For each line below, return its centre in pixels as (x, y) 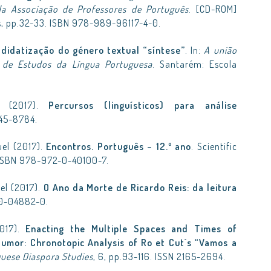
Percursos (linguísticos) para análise (143, 105)
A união (220, 50)
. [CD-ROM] (213, 9)
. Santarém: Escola (194, 64)
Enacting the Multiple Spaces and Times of (131, 229)
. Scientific (214, 146)
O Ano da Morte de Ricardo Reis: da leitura (140, 188)
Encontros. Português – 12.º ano (119, 146)
